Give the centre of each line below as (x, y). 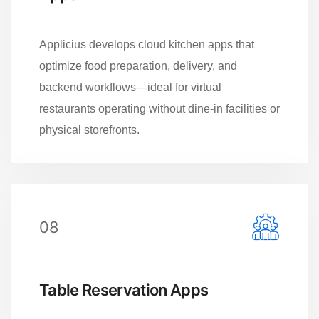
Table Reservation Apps (124, 289)
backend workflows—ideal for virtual (130, 87)
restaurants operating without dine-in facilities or (159, 108)
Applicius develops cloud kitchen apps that (147, 44)
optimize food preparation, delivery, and (138, 66)
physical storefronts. (89, 130)
